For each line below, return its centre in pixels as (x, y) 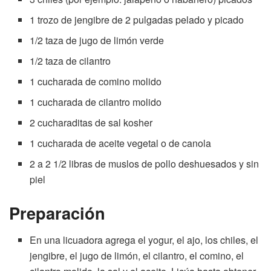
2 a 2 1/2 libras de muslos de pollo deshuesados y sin (145, 163)
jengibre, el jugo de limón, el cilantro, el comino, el (137, 255)
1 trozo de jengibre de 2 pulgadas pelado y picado (137, 19)
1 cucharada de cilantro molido (96, 102)
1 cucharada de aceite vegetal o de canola (121, 143)
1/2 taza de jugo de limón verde (97, 40)
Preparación (57, 212)
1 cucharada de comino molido (96, 81)
